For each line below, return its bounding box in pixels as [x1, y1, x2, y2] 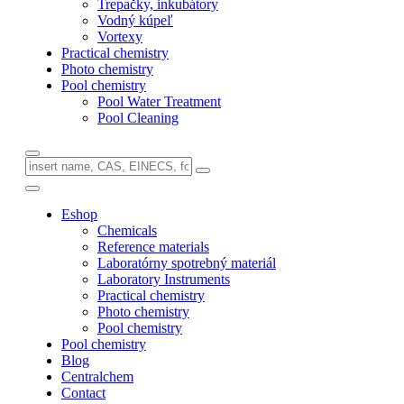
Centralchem [61, 369, 133, 384]
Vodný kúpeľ [97, 13, 173, 28]
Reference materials [97, 239, 209, 254]
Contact [61, 385, 106, 400]
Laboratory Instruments [97, 271, 230, 287]
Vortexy [97, 29, 142, 44]
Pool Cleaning [97, 110, 179, 125]
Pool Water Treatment [97, 94, 221, 109]
